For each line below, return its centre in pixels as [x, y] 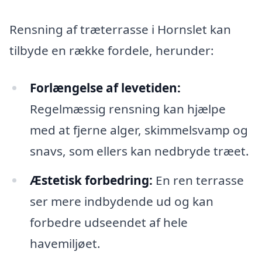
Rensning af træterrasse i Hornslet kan [120, 30]
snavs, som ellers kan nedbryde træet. [139, 151]
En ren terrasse [198, 180]
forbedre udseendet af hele [108, 222]
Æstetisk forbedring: [91, 180]
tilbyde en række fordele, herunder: [112, 51]
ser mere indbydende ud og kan [121, 201]
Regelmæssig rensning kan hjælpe [127, 108]
